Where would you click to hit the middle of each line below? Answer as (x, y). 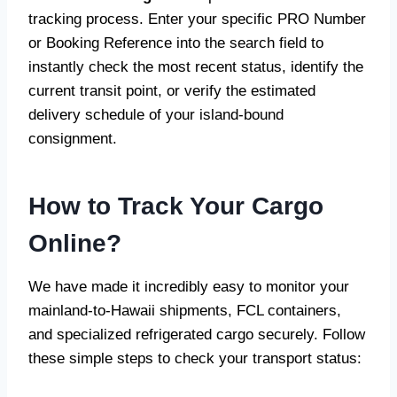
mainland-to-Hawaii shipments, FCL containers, (185, 311)
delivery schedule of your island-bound (156, 115)
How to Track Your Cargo (176, 206)
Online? (75, 243)
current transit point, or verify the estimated (172, 91)
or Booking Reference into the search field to (176, 43)
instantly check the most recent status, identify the (196, 67)
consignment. (73, 139)
